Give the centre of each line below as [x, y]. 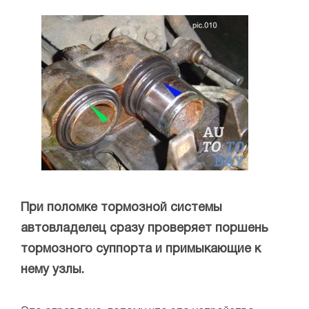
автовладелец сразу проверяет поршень [144, 229]
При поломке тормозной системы [121, 208]
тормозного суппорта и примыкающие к [141, 250]
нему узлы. [52, 270]
